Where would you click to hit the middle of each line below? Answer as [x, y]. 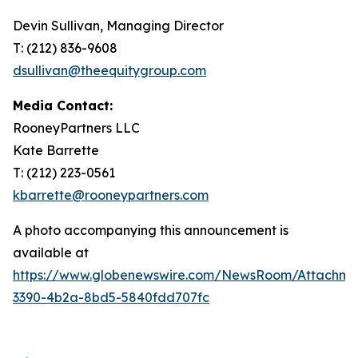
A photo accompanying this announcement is [151, 230]
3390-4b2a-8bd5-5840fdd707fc [111, 297]
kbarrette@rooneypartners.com [111, 195]
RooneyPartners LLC [76, 127]
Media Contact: [63, 105]
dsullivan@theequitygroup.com [109, 70]
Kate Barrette [56, 150]
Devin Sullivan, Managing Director [118, 25]
